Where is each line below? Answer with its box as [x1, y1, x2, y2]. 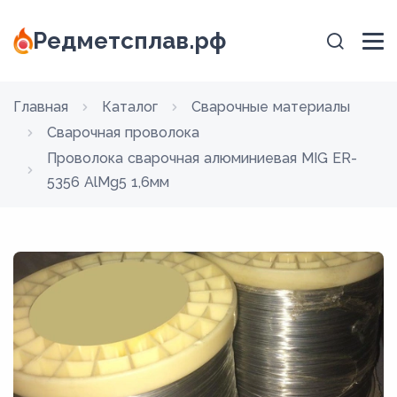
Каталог [102, 98, 158, 115]
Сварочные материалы [191, 98, 350, 115]
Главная [13, 98, 68, 115]
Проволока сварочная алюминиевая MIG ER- [47, 150, 357, 167]
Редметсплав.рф [33, 27, 227, 54]
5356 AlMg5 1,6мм [47, 174, 169, 191]
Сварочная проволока [47, 124, 199, 141]
